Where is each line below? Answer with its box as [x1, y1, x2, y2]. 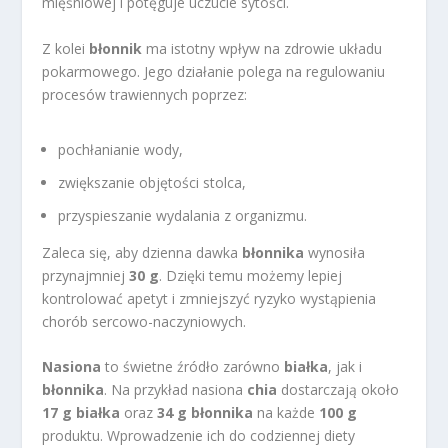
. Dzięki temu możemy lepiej [159, 265, 343, 285]
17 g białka [42, 403, 121, 423]
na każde [253, 403, 320, 423]
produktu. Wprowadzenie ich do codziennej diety [42, 426, 356, 446]
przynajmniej [42, 265, 130, 285]
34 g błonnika [157, 403, 254, 423]
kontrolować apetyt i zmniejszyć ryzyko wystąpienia [42, 288, 377, 308]
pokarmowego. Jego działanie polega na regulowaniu [42, 61, 386, 81]
